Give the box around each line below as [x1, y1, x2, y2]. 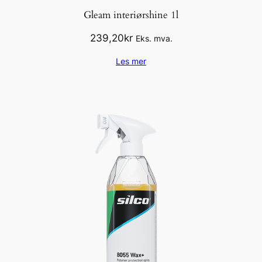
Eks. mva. [135, 33, 173, 44]
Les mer [116, 56, 146, 67]
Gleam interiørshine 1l [84, 8, 178, 22]
